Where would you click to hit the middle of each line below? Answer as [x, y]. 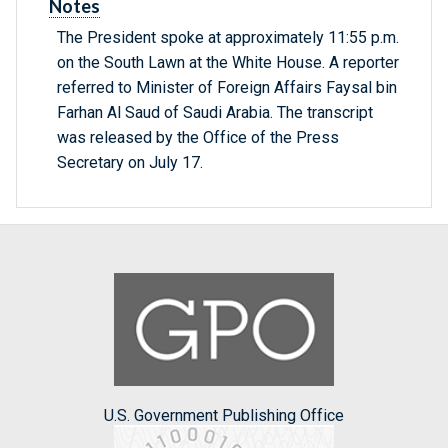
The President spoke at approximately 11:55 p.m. [228, 38]
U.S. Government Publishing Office [224, 415]
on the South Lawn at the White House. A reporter [228, 63]
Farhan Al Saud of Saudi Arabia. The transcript [215, 113]
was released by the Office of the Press [198, 138]
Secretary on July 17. [130, 163]
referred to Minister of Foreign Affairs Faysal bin [227, 88]
